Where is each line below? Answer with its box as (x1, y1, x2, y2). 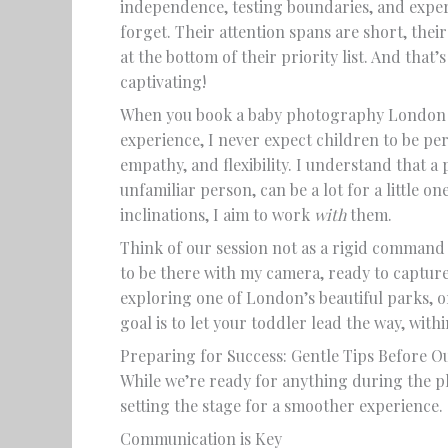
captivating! (120, 71, 206, 92)
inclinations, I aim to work (120, 204, 314, 225)
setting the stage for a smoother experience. (120, 395, 443, 416)
